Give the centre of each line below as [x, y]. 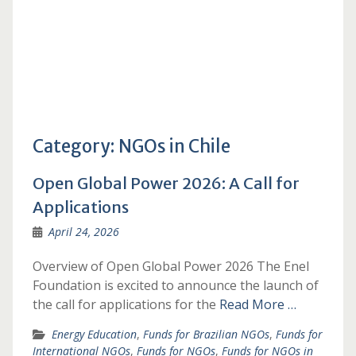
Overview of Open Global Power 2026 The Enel [170, 266]
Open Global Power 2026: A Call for [166, 183]
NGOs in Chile [174, 146]
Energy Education [94, 334]
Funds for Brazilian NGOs [206, 334]
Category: [75, 146]
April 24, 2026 [83, 232]
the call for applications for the [126, 304]
